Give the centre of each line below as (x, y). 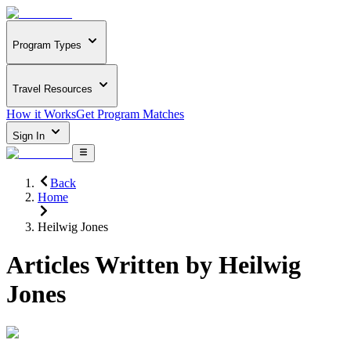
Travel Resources (52, 89)
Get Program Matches (130, 114)
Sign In (30, 136)
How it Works (41, 114)
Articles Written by (112, 265)
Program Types (47, 45)
